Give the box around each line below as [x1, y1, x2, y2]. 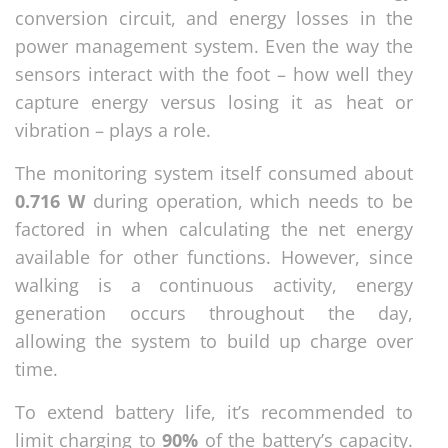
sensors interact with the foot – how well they [15, 61, 413, 86]
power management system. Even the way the [15, 33, 413, 58]
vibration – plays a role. [15, 117, 211, 142]
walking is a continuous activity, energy [15, 272, 413, 297]
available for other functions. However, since [15, 244, 413, 269]
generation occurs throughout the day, [15, 300, 413, 325]
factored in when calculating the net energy [15, 216, 413, 241]
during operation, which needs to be [84, 188, 414, 213]
